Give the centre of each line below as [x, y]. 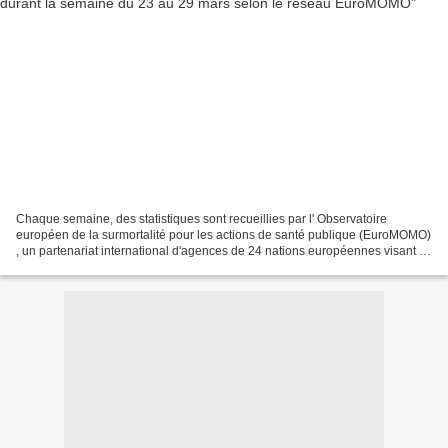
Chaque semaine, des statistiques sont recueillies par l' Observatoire [201, 218]
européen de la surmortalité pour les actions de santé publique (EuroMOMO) [223, 234]
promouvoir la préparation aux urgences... [129, 266]
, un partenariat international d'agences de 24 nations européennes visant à [221, 250]
